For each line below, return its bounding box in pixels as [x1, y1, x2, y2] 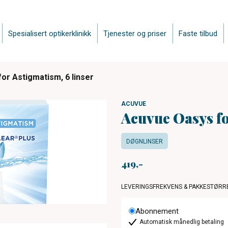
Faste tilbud [179, 28, 218, 38]
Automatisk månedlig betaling [139, 218, 224, 225]
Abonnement [135, 206, 179, 216]
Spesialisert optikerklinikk [8, 28, 92, 38]
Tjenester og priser [103, 28, 167, 38]
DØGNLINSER [126, 137, 163, 145]
